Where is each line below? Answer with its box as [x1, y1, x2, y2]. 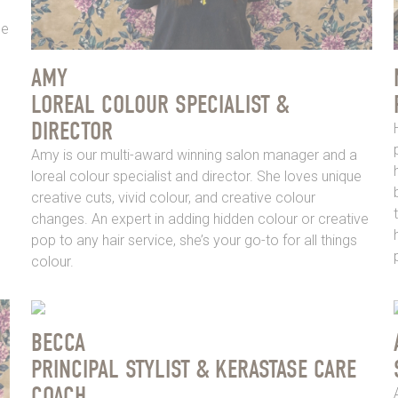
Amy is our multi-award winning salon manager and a [30, 147, 357, 164]
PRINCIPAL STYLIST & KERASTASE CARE [30, 354, 356, 385]
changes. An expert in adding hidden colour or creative [30, 211, 369, 228]
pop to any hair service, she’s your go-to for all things [30, 232, 357, 250]
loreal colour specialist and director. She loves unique [30, 168, 362, 186]
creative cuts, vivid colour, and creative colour [30, 189, 315, 207]
